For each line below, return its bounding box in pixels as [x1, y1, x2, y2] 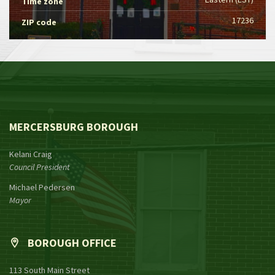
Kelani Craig [9, 148, 52, 160]
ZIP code [21, 16, 56, 28]
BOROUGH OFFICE [28, 235, 117, 250]
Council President [9, 161, 70, 172]
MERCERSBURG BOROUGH [9, 119, 138, 134]
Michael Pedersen [9, 181, 75, 193]
